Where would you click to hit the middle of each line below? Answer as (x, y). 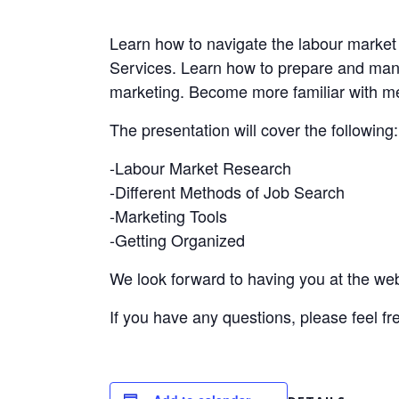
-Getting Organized (177, 240)
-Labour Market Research (200, 167)
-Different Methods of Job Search (227, 191)
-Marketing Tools (168, 216)
